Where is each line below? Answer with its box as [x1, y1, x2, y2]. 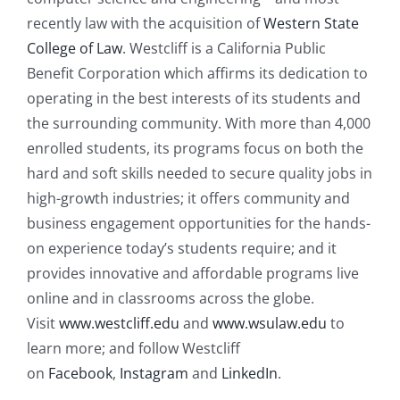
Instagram [120, 363, 188, 383]
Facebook [48, 363, 112, 383]
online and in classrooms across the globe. [27, 288, 314, 308]
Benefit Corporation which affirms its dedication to [27, 63, 368, 83]
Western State [263, 13, 359, 33]
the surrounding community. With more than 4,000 [27, 113, 371, 133]
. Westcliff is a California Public [122, 38, 326, 58]
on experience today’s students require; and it [27, 238, 337, 258]
